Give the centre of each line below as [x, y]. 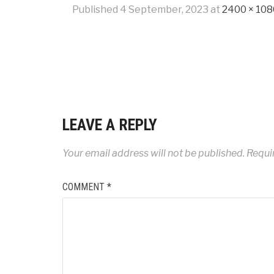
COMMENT [85, 187]
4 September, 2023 [164, 9]
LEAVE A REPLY [110, 124]
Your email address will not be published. [154, 153]
